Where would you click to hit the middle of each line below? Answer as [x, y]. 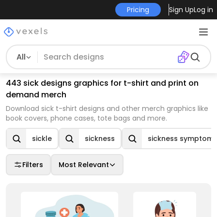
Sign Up [181, 10]
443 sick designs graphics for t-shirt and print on [102, 83]
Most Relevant [84, 165]
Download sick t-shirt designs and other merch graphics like [107, 108]
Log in [203, 10]
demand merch [36, 95]
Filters [33, 165]
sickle [42, 139]
